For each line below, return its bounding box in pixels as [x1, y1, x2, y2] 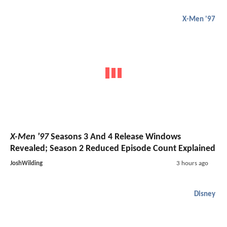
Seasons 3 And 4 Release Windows [49, 132, 181, 142]
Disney [194, 191, 215, 199]
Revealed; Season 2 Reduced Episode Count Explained [10, 144, 215, 154]
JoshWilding [10, 160, 43, 167]
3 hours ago [176, 160, 208, 167]
